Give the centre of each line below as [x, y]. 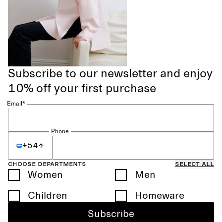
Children [48, 196]
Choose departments [47, 164]
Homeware [160, 196]
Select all [194, 164]
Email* [16, 104]
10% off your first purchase [82, 89]
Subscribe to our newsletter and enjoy [110, 74]
